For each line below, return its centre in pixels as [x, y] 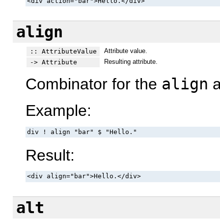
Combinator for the [94, 84]
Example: [58, 111]
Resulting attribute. [131, 61]
